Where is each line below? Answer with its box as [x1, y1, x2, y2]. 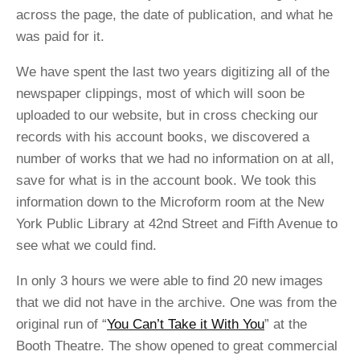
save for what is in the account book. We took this [16, 172, 317, 188]
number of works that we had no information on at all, [16, 150, 334, 166]
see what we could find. [16, 237, 157, 253]
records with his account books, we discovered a [16, 129, 309, 145]
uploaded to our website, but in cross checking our [16, 107, 318, 123]
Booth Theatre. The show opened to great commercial [16, 337, 337, 354]
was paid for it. [16, 28, 104, 44]
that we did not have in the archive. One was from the [16, 294, 337, 310]
